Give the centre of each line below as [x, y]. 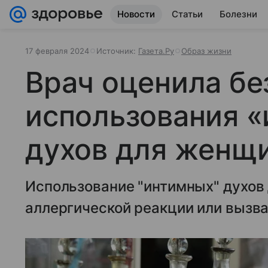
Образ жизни [206, 51]
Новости [136, 14]
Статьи [187, 14]
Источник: [117, 51]
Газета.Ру [156, 51]
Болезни [238, 14]
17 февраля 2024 [57, 51]
